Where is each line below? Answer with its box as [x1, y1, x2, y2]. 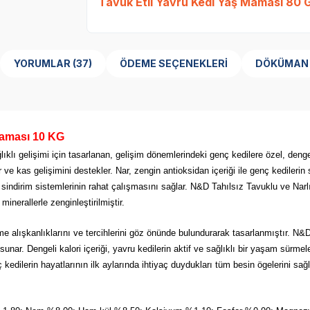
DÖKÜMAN [255, 57, 309, 69]
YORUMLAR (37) [72, 57, 92, 69]
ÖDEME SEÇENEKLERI [119, 57, 228, 69]
